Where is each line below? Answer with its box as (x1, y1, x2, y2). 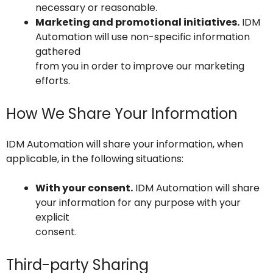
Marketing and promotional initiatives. (35, 15, 239, 29)
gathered (35, 44, 80, 58)
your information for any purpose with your (35, 196, 241, 210)
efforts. (35, 74, 70, 88)
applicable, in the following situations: (6, 152, 183, 166)
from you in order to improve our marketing (35, 59, 244, 73)
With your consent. (35, 181, 133, 195)
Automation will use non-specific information (35, 30, 250, 44)
